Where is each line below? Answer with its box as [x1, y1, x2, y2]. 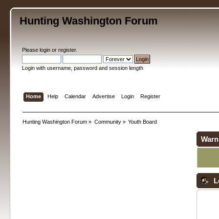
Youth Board [128, 118, 157, 125]
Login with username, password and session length [22, 65, 144, 71]
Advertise [92, 93, 115, 99]
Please [22, 47, 40, 53]
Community [94, 118, 121, 125]
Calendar [64, 93, 86, 99]
